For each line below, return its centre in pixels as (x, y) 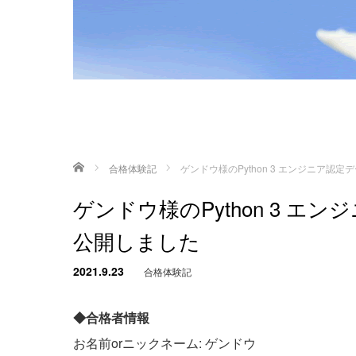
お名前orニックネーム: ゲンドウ (164, 342)
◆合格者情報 (111, 317)
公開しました (137, 240)
